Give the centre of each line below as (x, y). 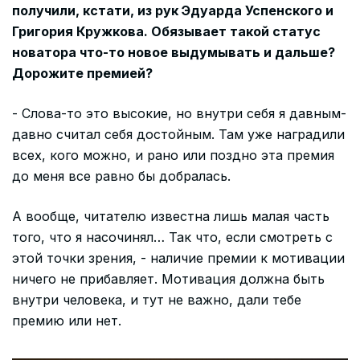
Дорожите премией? (82, 73)
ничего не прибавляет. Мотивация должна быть (168, 278)
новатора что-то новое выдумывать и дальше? (174, 52)
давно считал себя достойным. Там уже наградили (178, 134)
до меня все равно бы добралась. (121, 176)
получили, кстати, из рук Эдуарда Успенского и (173, 10)
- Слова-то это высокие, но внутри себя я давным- (179, 113)
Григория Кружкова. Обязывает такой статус (166, 31)
